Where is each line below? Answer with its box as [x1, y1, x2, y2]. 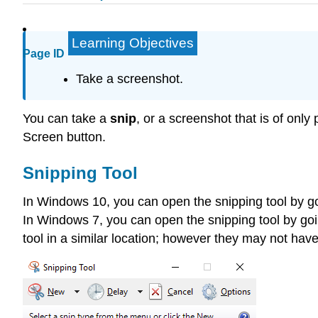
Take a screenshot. [76, 71, 183, 86]
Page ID [23, 48, 65, 60]
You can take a [23, 111, 110, 126]
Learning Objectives [72, 35, 194, 50]
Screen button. [23, 129, 106, 144]
